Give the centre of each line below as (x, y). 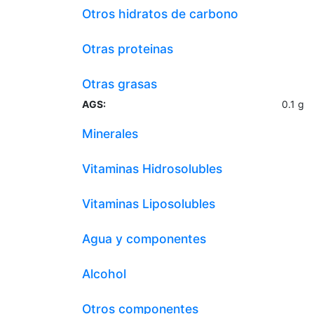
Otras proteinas (128, 49)
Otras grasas (120, 84)
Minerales (110, 134)
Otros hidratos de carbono (160, 14)
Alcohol (104, 274)
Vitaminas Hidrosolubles (152, 169)
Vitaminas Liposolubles (149, 204)
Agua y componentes (144, 239)
